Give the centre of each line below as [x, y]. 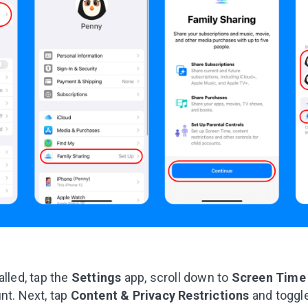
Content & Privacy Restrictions [160, 296]
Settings [96, 278]
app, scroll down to [176, 278]
